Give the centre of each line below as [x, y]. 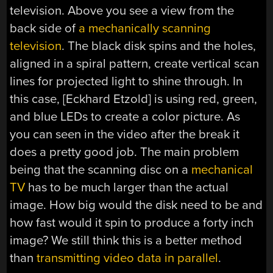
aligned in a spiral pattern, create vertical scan [135, 63]
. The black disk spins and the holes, [159, 46]
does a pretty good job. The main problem [125, 152]
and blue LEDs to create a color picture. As [125, 116]
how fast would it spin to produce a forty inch [132, 222]
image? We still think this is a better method [126, 240]
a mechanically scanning [145, 28]
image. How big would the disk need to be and [136, 205]
